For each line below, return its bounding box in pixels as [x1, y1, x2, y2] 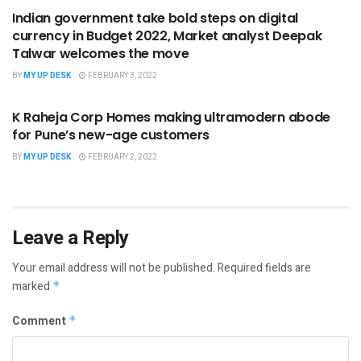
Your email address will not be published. [12, 259, 215, 276]
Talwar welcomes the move [12, 44, 192, 63]
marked [12, 277, 52, 295]
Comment [12, 312, 68, 330]
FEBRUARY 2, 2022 [86, 151, 157, 163]
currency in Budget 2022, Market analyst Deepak [12, 26, 322, 45]
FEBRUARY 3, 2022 [86, 69, 157, 81]
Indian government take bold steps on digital [12, 8, 298, 27]
